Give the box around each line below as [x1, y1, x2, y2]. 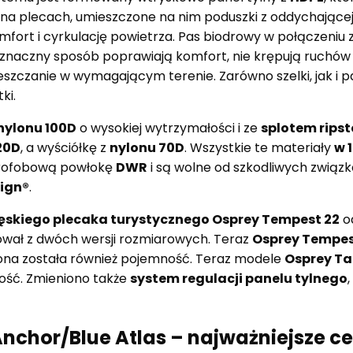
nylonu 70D [110, 138, 184, 157]
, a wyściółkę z [20, 138, 110, 157]
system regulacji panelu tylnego [130, 269, 347, 288]
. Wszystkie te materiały [184, 138, 334, 157]
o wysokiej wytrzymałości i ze [76, 118, 261, 137]
